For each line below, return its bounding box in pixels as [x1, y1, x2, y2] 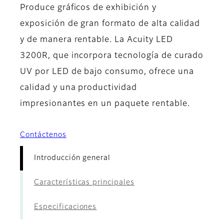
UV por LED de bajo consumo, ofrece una [20, 68, 194, 76]
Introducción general [34, 154, 111, 162]
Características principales [34, 179, 134, 186]
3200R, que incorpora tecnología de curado [20, 52, 204, 60]
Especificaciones [34, 203, 97, 211]
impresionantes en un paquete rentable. [20, 100, 190, 108]
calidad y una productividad [20, 84, 137, 92]
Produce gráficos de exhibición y [20, 4, 156, 12]
